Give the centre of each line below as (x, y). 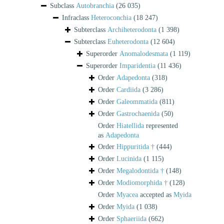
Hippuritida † (135, 146)
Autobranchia (95, 5)
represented (161, 125)
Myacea (127, 194)
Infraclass (76, 17)
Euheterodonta (128, 41)
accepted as (156, 194)
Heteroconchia (111, 17)
